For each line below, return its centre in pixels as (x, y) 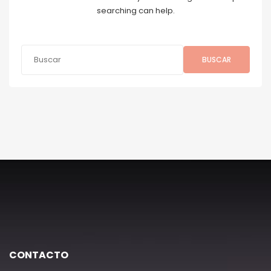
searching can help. (135, 10)
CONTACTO (39, 255)
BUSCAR (217, 59)
